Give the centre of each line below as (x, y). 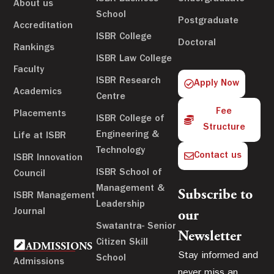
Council (30, 174)
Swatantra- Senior (136, 227)
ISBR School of (129, 173)
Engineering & (127, 135)
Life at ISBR (40, 136)
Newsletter (210, 237)
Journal (30, 212)
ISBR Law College (134, 59)
